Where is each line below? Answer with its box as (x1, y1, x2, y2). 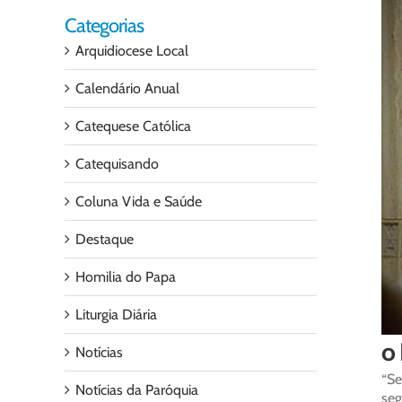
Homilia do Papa (75, 268, 176, 285)
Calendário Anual (75, 80, 179, 97)
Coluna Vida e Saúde (75, 193, 202, 210)
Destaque (75, 231, 134, 248)
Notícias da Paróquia (75, 381, 198, 398)
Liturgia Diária (75, 306, 157, 323)
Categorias (65, 13, 144, 38)
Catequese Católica (75, 118, 191, 135)
